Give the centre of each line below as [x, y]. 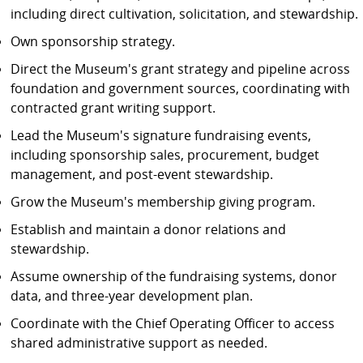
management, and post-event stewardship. [142, 174]
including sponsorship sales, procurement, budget [165, 155]
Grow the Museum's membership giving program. [163, 202]
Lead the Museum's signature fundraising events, [161, 135]
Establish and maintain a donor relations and [149, 229]
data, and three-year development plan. [132, 296]
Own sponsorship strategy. [93, 41]
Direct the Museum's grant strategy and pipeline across [181, 69]
